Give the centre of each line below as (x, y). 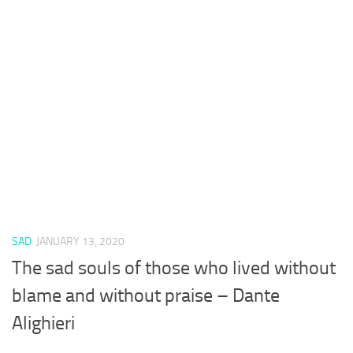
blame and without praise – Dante (146, 296)
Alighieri (43, 323)
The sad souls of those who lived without (174, 268)
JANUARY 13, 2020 (80, 242)
